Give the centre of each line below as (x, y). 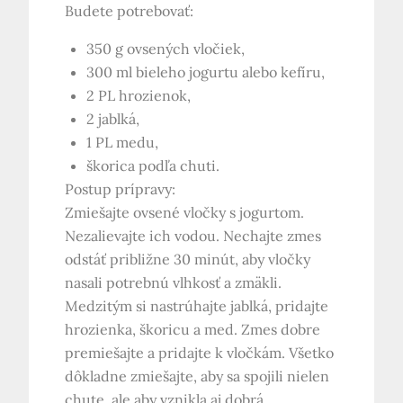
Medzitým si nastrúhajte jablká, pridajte (197, 306)
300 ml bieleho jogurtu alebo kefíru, (206, 72)
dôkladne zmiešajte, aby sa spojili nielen (197, 376)
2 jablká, (113, 119)
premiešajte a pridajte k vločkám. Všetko (200, 353)
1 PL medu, (123, 143)
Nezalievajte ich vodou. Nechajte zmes (193, 236)
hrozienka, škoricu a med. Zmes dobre (193, 330)
